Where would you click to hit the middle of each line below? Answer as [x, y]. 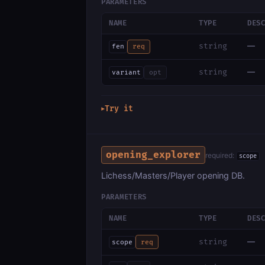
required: [221, 155]
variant [126, 73]
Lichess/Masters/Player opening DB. [173, 176]
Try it [119, 109]
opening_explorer [153, 155]
